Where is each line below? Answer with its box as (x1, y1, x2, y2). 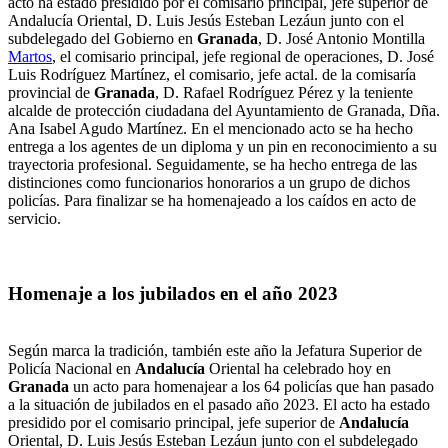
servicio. (8, 210, 61, 228)
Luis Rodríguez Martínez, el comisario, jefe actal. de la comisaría (8, 66, 416, 84)
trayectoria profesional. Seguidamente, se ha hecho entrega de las (8, 156, 417, 174)
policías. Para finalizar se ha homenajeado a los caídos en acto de (8, 192, 416, 210)
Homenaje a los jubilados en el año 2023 (8, 283, 338, 305)
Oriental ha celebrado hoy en (205, 359, 391, 377)
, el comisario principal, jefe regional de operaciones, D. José (52, 48, 434, 66)
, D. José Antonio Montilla (258, 30, 425, 48)
